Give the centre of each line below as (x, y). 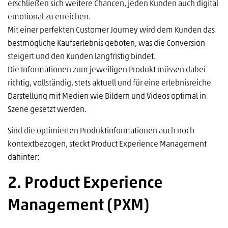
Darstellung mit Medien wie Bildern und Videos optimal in (107, 96)
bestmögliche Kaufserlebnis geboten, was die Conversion (106, 44)
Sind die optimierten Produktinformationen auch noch (101, 131)
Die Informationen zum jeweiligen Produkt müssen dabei (107, 70)
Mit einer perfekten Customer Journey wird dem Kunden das (111, 30)
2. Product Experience (85, 183)
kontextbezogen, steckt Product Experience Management (107, 144)
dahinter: (24, 158)
